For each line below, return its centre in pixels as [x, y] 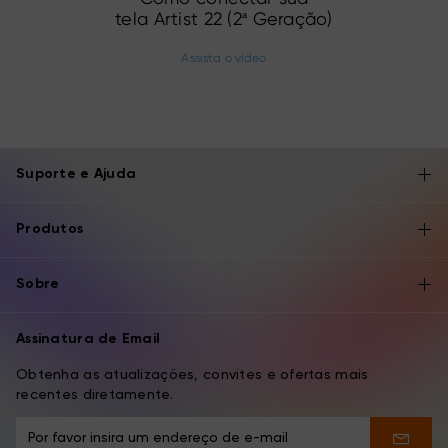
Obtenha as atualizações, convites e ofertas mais [192, 375]
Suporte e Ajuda [76, 174]
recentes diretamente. [94, 395]
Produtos [50, 229]
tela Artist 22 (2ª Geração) [224, 18]
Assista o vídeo [224, 57]
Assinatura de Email [88, 339]
